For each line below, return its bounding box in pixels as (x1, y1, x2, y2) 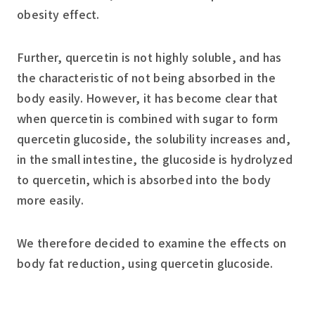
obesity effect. (17, 6, 100, 23)
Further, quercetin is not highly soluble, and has (17, 49, 282, 66)
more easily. (17, 191, 84, 209)
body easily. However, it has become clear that (17, 89, 278, 107)
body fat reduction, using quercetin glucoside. (17, 255, 274, 272)
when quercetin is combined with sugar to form (17, 110, 278, 127)
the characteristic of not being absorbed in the (17, 69, 276, 86)
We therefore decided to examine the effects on (17, 234, 287, 252)
